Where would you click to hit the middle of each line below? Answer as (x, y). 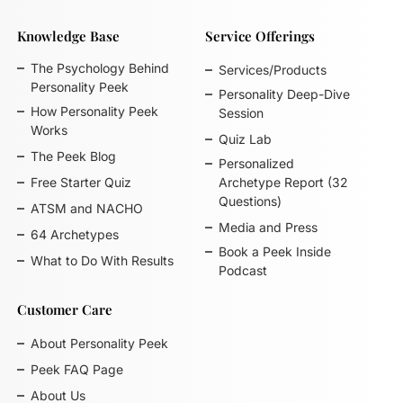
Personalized (256, 163)
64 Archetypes (75, 234)
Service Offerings (260, 36)
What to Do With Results (103, 260)
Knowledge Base (69, 36)
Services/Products (272, 69)
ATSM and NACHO (87, 208)
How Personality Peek (95, 111)
